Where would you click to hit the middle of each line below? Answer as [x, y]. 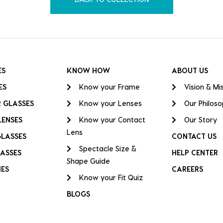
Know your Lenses [110, 103]
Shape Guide [88, 161]
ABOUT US [190, 70]
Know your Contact [112, 119]
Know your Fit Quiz [111, 177]
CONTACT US [194, 136]
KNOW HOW [88, 70]
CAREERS [187, 169]
